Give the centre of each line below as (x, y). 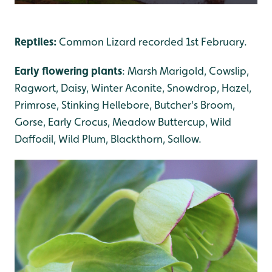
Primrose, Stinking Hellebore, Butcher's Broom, (125, 104)
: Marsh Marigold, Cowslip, (185, 70)
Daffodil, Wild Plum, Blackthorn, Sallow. (108, 138)
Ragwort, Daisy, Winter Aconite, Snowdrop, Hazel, (133, 87)
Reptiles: (37, 41)
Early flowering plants (68, 70)
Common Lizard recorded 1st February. (153, 41)
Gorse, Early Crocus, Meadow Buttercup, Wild (123, 121)
